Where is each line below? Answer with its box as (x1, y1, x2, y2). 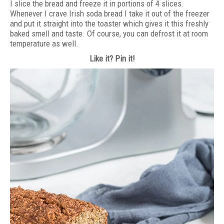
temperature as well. (10, 38, 78, 48)
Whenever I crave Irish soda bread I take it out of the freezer (10, 8, 209, 18)
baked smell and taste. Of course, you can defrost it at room (10, 28, 208, 38)
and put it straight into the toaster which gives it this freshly (10, 18, 208, 28)
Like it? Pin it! (89, 53, 135, 63)
